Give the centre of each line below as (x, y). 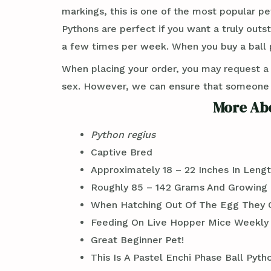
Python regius (123, 135)
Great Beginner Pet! (137, 240)
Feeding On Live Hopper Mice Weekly (180, 223)
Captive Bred (122, 152)
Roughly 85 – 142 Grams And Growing (179, 188)
